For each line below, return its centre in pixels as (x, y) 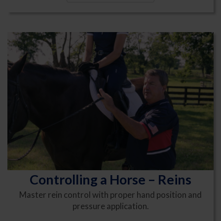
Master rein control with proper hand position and (110, 194)
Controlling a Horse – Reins (110, 179)
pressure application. (110, 206)
